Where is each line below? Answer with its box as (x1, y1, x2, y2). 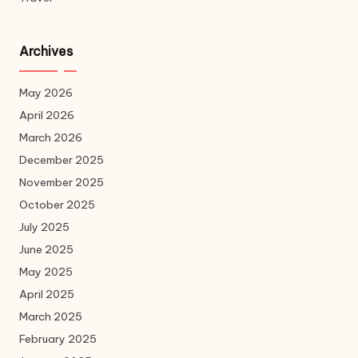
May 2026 (19, 86, 73, 101)
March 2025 (19, 309, 82, 324)
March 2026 (19, 130, 82, 145)
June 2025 (19, 242, 74, 257)
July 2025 (19, 220, 70, 235)
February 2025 (19, 332, 97, 347)
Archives (19, 43, 73, 60)
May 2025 (19, 265, 73, 280)
